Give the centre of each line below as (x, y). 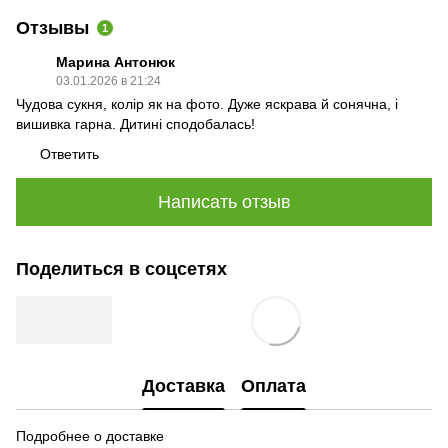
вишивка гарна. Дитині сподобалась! (135, 124)
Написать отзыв (224, 201)
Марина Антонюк (115, 62)
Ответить (69, 154)
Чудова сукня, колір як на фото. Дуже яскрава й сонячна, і (207, 104)
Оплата (273, 385)
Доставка (183, 385)
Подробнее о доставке (90, 436)
